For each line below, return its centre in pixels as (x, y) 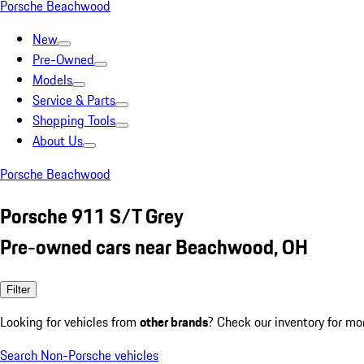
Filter (18, 289)
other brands (174, 321)
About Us (58, 141)
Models (52, 80)
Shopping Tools (74, 120)
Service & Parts (74, 100)
